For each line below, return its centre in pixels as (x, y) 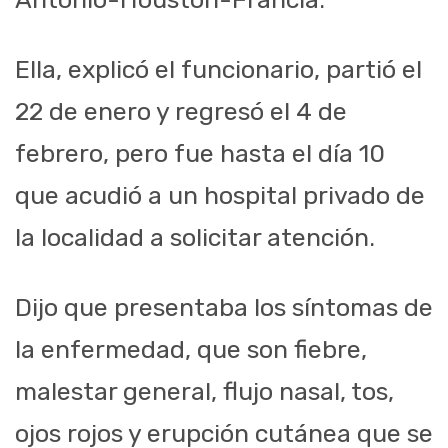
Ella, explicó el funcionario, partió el (218, 70)
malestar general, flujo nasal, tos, (204, 392)
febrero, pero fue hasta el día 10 (200, 154)
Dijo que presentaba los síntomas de (224, 308)
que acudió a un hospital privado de (220, 196)
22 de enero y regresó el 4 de (181, 112)
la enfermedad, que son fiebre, (191, 350)
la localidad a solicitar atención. (195, 238)
